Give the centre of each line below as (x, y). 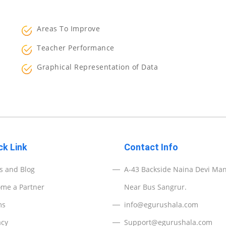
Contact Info (151, 147)
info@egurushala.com (161, 205)
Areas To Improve (69, 29)
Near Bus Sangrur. (155, 187)
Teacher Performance (76, 48)
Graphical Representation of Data (98, 67)
